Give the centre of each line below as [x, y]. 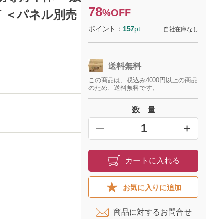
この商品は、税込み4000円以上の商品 [143, 80]
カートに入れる [152, 160]
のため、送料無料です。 [124, 88]
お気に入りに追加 [152, 187]
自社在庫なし [181, 29]
